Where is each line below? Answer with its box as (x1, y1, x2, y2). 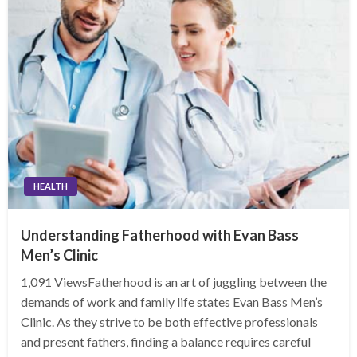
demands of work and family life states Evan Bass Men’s (21, 294, 323, 310)
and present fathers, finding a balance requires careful (21, 334, 311, 350)
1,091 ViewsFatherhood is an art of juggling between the (21, 274, 327, 290)
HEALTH (33, 181, 68, 192)
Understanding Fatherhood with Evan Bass (21, 226, 299, 245)
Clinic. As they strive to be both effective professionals (21, 314, 318, 330)
